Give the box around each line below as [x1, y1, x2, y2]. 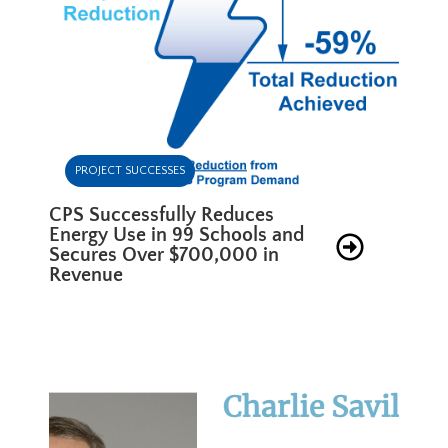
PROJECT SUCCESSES [75, 164, 186, 178]
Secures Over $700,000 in [49, 244, 280, 267]
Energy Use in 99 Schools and [49, 224, 305, 247]
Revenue [49, 264, 124, 287]
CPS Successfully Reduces [49, 204, 275, 227]
